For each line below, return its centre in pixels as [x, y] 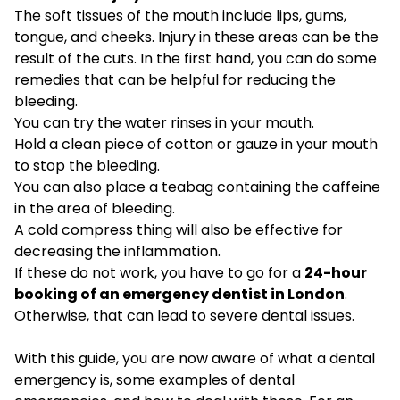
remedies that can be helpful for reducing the [175, 80]
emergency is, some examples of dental [154, 380]
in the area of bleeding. [95, 209]
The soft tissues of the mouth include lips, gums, [180, 16]
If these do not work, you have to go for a [159, 273]
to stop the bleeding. [87, 166]
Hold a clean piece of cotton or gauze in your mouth [196, 145]
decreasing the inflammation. [117, 252]
